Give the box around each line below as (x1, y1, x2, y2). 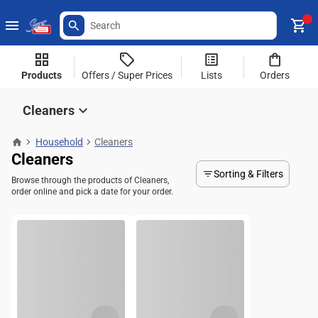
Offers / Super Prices (81, 70, 172, 81)
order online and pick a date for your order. (11, 187, 173, 197)
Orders (260, 70, 290, 81)
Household (35, 136, 83, 148)
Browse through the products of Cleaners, (11, 175, 169, 185)
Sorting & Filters (214, 168, 283, 180)
